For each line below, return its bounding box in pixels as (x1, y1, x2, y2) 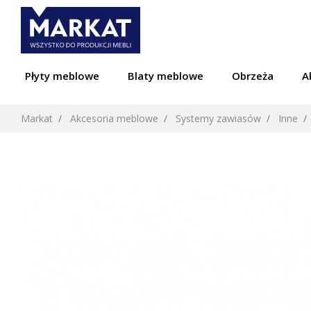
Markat (21, 111, 53, 125)
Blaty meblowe (127, 69, 203, 83)
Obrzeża (231, 69, 274, 83)
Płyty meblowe (25, 69, 99, 83)
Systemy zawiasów (176, 111, 261, 125)
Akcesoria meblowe (70, 111, 158, 125)
